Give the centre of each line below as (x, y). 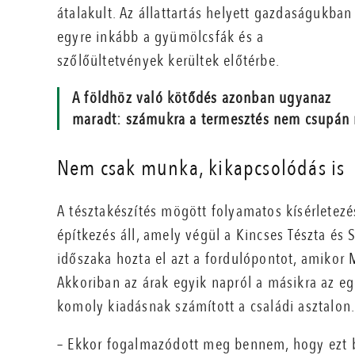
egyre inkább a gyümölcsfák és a (161, 37)
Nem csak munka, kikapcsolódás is (201, 169)
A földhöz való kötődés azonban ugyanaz (202, 98)
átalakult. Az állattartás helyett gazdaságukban (205, 13)
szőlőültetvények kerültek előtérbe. (168, 61)
